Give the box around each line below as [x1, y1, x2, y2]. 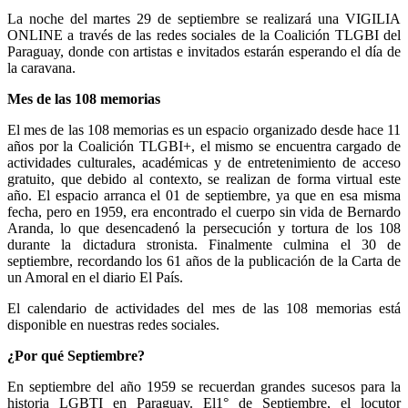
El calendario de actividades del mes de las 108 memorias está [7, 300, 401, 316]
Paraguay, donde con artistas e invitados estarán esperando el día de [7, 43, 401, 59]
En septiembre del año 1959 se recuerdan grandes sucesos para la [7, 378, 401, 394]
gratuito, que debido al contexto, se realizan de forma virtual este [7, 170, 401, 187]
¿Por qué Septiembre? [7, 347, 145, 363]
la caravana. [7, 59, 76, 76]
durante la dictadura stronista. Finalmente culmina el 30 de [7, 236, 401, 252]
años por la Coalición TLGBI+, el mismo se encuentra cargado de [7, 138, 401, 154]
